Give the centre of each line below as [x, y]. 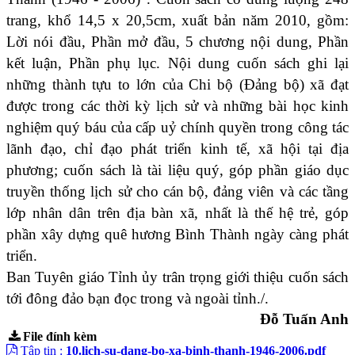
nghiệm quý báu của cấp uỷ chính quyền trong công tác [177, 128]
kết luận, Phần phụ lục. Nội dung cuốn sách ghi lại [177, 63]
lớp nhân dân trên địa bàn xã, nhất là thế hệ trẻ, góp [177, 213]
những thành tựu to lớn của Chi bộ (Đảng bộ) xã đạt [177, 85]
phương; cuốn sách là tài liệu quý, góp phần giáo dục [177, 170]
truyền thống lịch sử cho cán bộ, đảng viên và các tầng [177, 192]
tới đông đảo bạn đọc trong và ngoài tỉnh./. [137, 299]
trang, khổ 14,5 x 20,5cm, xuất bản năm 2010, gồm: [177, 21]
